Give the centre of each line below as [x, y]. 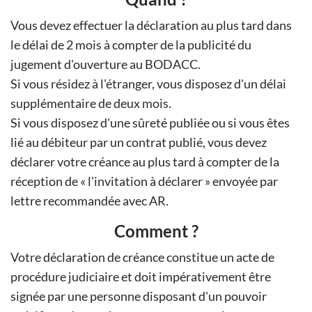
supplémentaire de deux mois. [91, 103]
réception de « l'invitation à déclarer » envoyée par [144, 181]
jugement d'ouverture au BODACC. [106, 64]
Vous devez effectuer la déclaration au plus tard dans [151, 25]
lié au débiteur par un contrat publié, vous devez [139, 142]
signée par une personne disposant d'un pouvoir [139, 296]
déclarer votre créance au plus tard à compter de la [145, 162]
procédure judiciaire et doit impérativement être [141, 277]
